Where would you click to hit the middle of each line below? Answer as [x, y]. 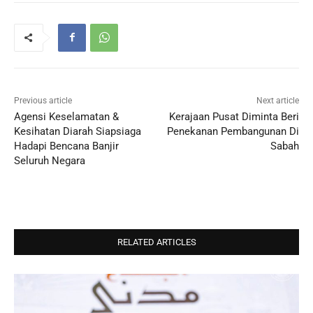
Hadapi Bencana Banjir [66, 146]
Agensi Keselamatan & [66, 116]
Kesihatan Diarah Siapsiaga [78, 131]
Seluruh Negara [50, 160]
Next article [277, 100]
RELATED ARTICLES [156, 242]
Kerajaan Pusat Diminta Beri [234, 116]
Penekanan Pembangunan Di [233, 131]
